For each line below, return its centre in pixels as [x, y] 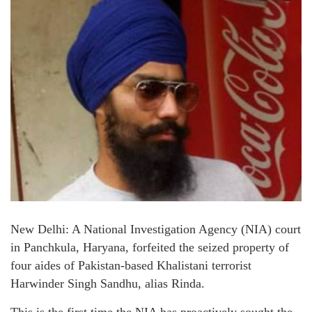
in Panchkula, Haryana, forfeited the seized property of [150, 247]
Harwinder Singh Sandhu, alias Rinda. [108, 283]
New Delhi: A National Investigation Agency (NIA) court [156, 229]
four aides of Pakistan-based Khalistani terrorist [131, 265]
